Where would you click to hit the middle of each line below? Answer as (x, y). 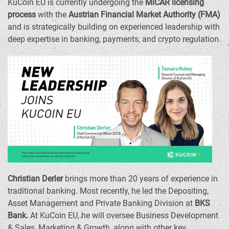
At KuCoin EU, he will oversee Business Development (124, 215)
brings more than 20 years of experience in (140, 179)
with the (52, 15)
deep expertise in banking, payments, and (83, 39)
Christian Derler (35, 179)
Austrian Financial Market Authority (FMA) (144, 15)
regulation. (201, 39)
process (22, 15)
